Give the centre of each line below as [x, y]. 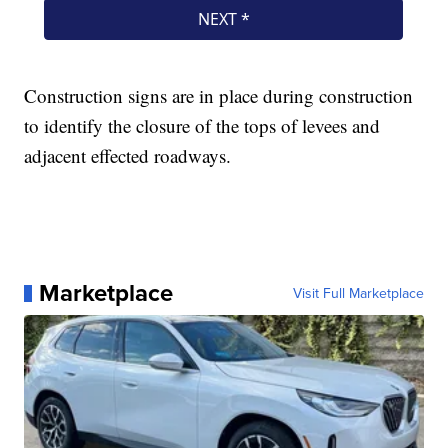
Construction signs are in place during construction [219, 96]
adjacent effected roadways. [128, 156]
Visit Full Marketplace [358, 293]
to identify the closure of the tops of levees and [202, 126]
